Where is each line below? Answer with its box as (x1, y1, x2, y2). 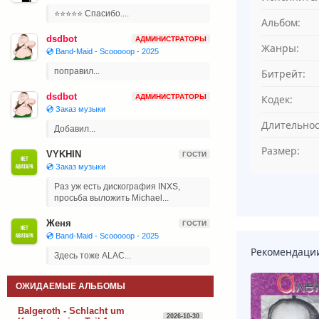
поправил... (54, 66, 100, 76)
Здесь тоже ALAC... (54, 251, 131, 261)
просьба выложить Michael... (54, 193, 169, 203)
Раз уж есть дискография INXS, (54, 182, 180, 192)
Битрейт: (261, 67, 305, 81)
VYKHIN (46, 149, 81, 159)
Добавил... (54, 124, 95, 134)
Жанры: (261, 41, 299, 56)
